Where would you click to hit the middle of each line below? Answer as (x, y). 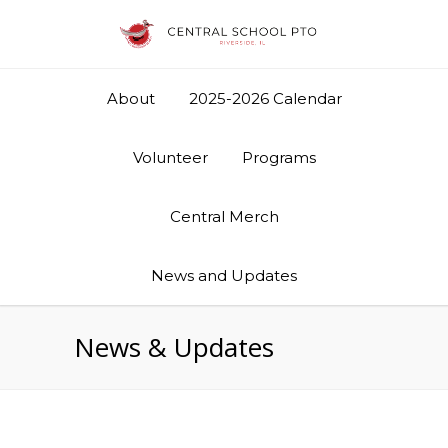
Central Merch (224, 216)
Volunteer (170, 157)
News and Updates (224, 275)
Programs (278, 157)
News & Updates (174, 346)
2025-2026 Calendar (265, 98)
